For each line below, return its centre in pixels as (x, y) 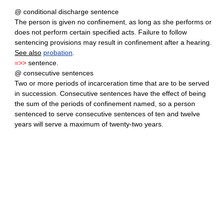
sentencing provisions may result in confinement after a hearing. (113, 43)
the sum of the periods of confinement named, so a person (105, 104)
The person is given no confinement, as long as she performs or (113, 22)
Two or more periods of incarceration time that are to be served (112, 83)
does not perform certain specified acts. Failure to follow (101, 32)
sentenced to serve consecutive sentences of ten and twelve (107, 114)
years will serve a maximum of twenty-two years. (89, 124)
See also (28, 53)
